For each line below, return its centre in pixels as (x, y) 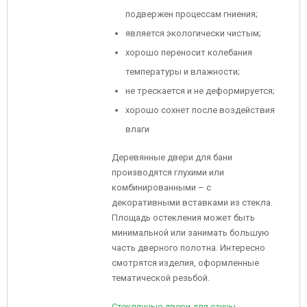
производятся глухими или (168, 172)
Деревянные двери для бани (172, 157)
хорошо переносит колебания (189, 52)
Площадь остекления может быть (183, 218)
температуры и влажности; (183, 72)
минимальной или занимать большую (191, 233)
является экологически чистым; (193, 33)
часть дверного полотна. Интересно (188, 248)
